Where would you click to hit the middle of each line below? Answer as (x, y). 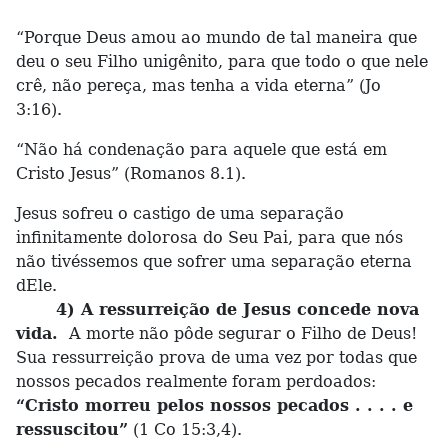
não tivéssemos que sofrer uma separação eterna (214, 261)
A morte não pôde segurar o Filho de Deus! (243, 333)
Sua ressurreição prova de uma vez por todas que (216, 357)
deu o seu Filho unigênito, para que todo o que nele (222, 61)
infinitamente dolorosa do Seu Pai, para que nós (209, 237)
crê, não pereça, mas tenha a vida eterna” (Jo (198, 85)
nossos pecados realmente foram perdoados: (196, 381)
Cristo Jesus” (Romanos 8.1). (131, 173)
